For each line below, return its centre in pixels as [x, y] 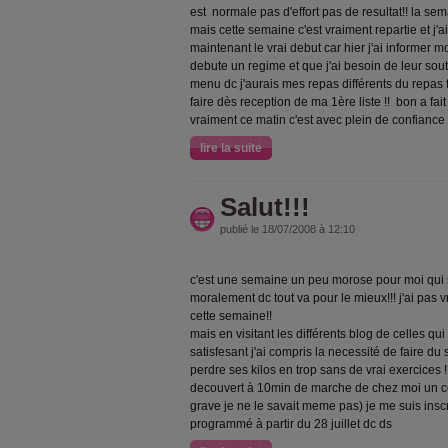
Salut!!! [265, 207]
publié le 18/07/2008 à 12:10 [287, 229]
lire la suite [231, 148]
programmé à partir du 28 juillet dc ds [291, 424]
